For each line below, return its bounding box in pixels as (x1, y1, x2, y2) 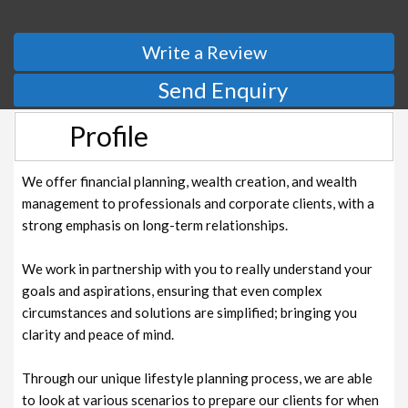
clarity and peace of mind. (22, 325, 175, 342)
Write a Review (141, 40, 267, 63)
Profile (68, 118, 148, 152)
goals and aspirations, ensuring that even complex (22, 281, 323, 299)
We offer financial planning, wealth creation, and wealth (22, 172, 358, 189)
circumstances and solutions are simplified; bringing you (22, 303, 358, 321)
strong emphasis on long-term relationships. (22, 216, 289, 233)
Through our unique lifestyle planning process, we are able (22, 369, 373, 386)
